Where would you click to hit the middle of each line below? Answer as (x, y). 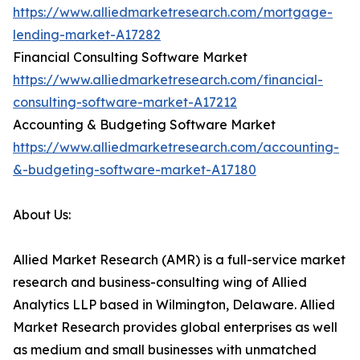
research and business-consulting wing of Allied (160, 282)
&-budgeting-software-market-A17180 (135, 170)
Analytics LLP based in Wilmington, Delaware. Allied (174, 305)
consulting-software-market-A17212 (125, 102)
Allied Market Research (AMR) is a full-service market (179, 260)
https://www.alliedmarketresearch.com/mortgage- (173, 12)
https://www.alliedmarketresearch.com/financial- (168, 80)
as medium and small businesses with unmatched (165, 350)
